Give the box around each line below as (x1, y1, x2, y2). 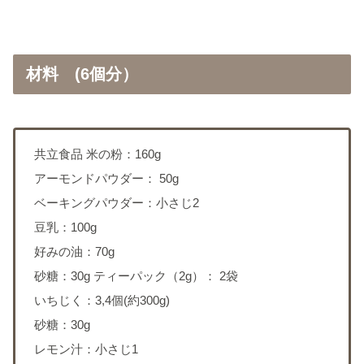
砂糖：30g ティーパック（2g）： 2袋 (33, 269, 238, 284)
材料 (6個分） (26, 64, 138, 83)
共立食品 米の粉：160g (33, 147, 161, 162)
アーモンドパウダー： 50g (33, 171, 179, 186)
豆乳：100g (33, 220, 97, 235)
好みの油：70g (33, 245, 115, 259)
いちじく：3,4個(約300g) (33, 293, 170, 308)
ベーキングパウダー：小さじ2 (33, 196, 199, 210)
